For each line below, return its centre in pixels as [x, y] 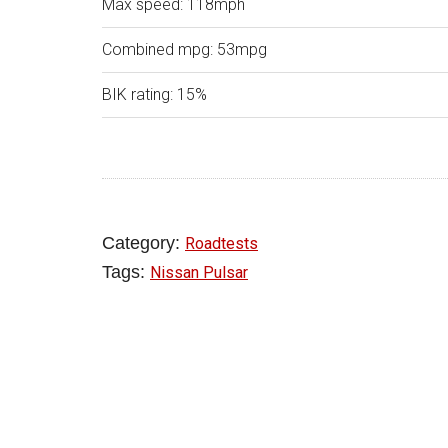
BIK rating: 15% [154, 94]
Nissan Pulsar [199, 272]
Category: [143, 243]
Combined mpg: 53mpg [184, 49]
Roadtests [221, 243]
